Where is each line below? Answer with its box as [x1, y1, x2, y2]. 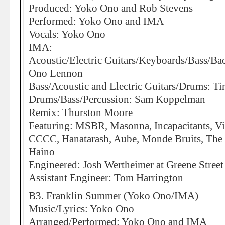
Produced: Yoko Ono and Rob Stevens [29, 3, 193, 14]
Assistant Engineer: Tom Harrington [29, 172, 183, 183]
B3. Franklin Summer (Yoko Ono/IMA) [29, 190, 198, 201]
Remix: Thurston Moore [29, 107, 133, 118]
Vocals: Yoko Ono [29, 29, 105, 40]
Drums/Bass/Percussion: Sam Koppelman [29, 94, 205, 105]
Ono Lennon [29, 68, 83, 79]
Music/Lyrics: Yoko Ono [29, 203, 134, 214]
